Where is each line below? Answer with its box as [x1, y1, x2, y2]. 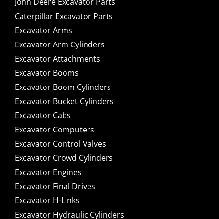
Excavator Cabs [14, 110, 71, 121]
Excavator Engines [14, 167, 82, 178]
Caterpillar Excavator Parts [14, 11, 113, 22]
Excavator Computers [14, 124, 94, 135]
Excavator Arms [14, 25, 72, 36]
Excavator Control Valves [14, 138, 106, 150]
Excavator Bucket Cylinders [14, 96, 114, 107]
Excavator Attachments [14, 53, 100, 65]
